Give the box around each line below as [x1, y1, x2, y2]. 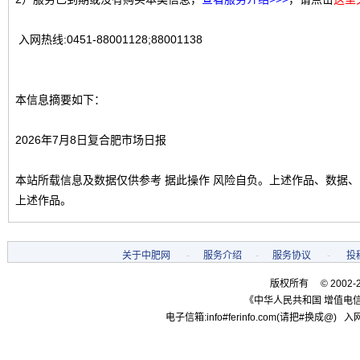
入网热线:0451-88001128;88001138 [15, 33, 202, 46]
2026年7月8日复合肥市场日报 [15, 133, 166, 146]
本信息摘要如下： [15, 93, 105, 106]
